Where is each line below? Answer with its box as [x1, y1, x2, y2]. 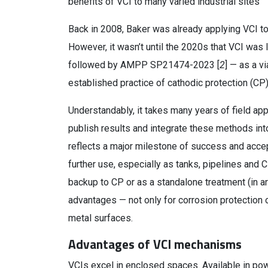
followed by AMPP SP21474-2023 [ [68, 59, 220, 71]
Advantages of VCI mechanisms [68, 234, 242, 254]
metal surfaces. [68, 212, 133, 224]
